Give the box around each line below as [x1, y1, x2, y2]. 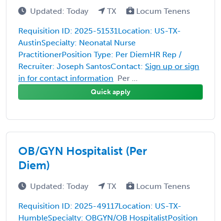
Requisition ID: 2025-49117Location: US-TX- [18, 201, 182, 211]
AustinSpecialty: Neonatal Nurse [18, 37, 136, 47]
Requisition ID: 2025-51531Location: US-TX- [18, 26, 181, 36]
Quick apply [91, 87, 130, 96]
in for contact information [18, 73, 113, 83]
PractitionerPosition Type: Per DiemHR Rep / [18, 49, 182, 59]
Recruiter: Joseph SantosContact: [18, 61, 145, 71]
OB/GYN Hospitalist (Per [18, 144, 147, 158]
